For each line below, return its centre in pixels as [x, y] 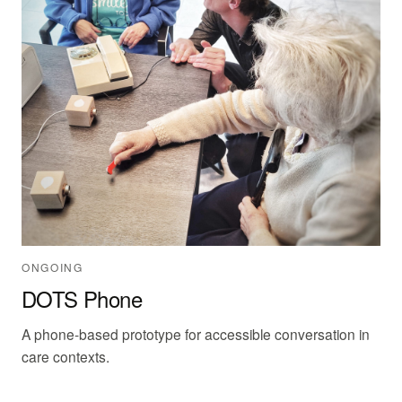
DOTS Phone [82, 299]
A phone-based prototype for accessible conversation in [196, 334]
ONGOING [52, 267]
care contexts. [66, 357]
